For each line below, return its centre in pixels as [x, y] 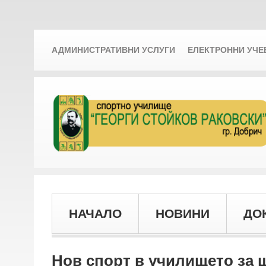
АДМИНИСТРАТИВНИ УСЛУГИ [113, 50]
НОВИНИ [183, 214]
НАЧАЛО [95, 214]
